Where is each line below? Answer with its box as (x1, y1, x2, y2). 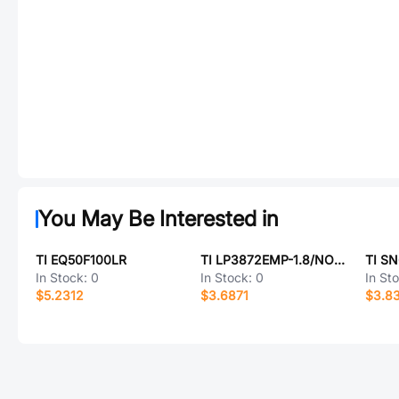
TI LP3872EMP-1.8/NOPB (333, 252, 345, 267)
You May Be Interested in (38, 206, 279, 232)
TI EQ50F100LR (36, 252, 126, 267)
